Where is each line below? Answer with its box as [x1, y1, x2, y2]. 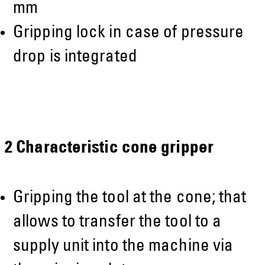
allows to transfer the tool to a [13, 214, 222, 231]
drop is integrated [13, 49, 137, 67]
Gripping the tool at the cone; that [13, 189, 247, 207]
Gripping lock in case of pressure [13, 25, 244, 43]
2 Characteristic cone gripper [5, 140, 214, 157]
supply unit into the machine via [13, 238, 234, 256]
